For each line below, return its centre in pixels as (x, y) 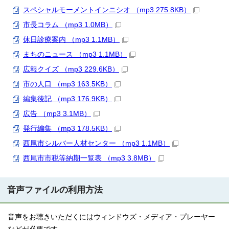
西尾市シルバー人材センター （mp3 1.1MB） (96, 143)
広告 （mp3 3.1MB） (57, 114)
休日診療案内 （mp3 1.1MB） (71, 40)
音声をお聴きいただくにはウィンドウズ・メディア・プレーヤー (111, 217)
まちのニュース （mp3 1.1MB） (75, 54)
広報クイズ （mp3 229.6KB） (71, 69)
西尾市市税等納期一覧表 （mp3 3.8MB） (89, 158)
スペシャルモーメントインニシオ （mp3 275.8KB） (107, 10)
